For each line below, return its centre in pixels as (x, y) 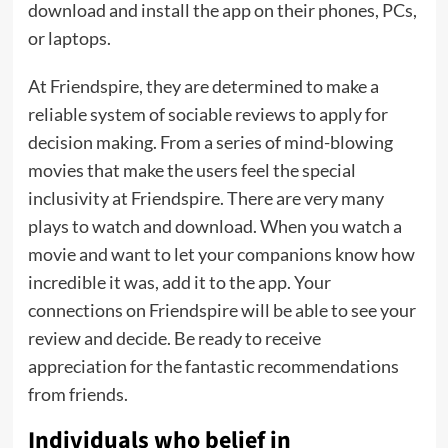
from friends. (77, 394)
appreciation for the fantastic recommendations (213, 366)
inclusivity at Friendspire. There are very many (205, 198)
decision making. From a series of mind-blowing (210, 142)
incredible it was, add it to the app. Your (179, 282)
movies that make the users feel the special (191, 170)
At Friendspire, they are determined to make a (203, 86)
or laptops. (69, 38)
